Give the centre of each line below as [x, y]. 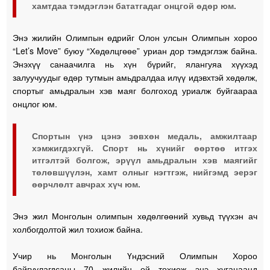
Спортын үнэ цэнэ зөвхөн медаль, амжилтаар [145, 135]
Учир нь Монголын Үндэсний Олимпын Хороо [135, 255]
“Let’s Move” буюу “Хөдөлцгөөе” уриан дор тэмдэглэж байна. [135, 50]
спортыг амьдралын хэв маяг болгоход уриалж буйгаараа [135, 90]
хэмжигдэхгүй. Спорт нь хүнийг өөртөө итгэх [145, 147]
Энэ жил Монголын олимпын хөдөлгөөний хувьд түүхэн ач [135, 215]
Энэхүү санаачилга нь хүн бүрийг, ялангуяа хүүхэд [135, 64]
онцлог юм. [35, 103]
